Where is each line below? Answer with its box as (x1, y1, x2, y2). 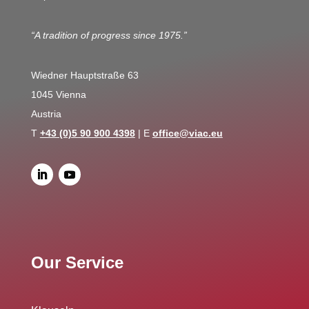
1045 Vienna (30, 89, 86, 100)
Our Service (30, 253, 123, 272)
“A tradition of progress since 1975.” (30, 30, 187, 41)
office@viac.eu (152, 128, 223, 139)
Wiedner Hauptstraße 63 (30, 70, 139, 81)
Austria (30, 108, 61, 119)
